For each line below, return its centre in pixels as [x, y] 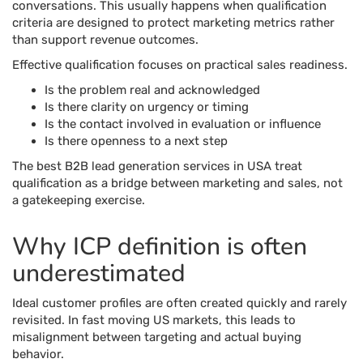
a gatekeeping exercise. [79, 200]
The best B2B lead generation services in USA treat [157, 166]
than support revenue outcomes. [105, 40]
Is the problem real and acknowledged [152, 90]
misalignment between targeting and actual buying [157, 337]
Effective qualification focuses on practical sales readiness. [180, 65]
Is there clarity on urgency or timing [147, 107]
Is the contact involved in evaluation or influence [183, 124]
